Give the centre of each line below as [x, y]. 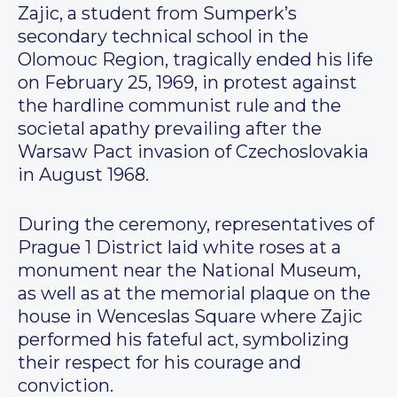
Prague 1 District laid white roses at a [179, 248]
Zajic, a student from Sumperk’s [157, 14]
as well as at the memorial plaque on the [194, 294]
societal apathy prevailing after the [170, 129]
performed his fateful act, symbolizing [183, 340]
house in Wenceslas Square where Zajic [190, 317]
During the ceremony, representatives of [196, 225]
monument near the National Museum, [189, 271]
